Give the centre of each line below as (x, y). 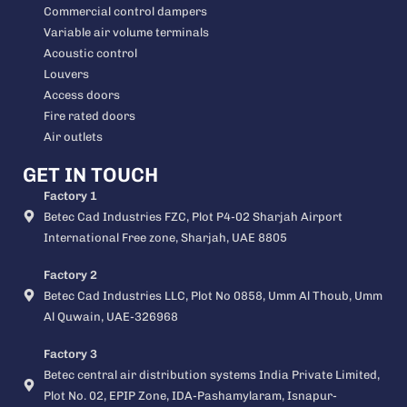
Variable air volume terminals (126, 32)
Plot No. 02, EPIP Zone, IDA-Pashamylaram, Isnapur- (190, 395)
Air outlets (73, 136)
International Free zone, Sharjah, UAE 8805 (165, 237)
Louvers (66, 74)
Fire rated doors (89, 115)
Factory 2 (70, 274)
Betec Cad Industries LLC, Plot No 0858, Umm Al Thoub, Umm (213, 295)
